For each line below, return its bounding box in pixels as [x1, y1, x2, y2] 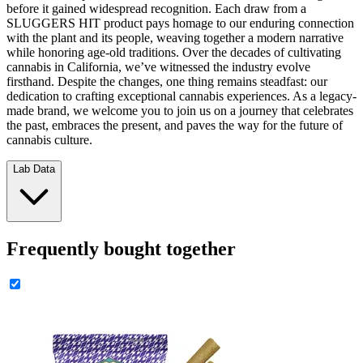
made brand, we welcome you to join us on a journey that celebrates [6, 104, 353, 118]
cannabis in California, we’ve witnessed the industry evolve [6, 60, 310, 75]
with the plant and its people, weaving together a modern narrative [6, 31, 344, 45]
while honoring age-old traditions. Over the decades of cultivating [6, 45, 341, 60]
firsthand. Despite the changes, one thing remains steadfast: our [6, 75, 327, 89]
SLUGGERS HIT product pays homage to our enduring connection [6, 16, 354, 31]
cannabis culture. [6, 133, 92, 147]
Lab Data [13, 163, 55, 176]
